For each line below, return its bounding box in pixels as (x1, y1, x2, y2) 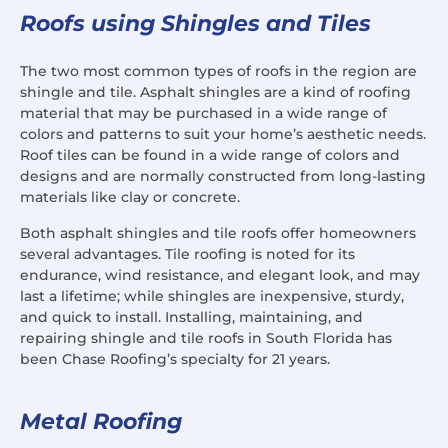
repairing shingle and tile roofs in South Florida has (20, 328, 392, 347)
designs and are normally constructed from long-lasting (20, 167, 426, 186)
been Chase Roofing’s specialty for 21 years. (20, 349, 330, 368)
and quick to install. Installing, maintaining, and (20, 307, 363, 326)
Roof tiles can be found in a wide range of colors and (20, 146, 400, 165)
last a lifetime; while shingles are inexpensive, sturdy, (20, 286, 404, 305)
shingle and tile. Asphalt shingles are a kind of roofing (20, 83, 411, 102)
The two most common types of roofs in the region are (20, 62, 417, 81)
